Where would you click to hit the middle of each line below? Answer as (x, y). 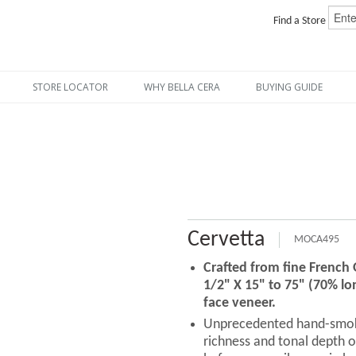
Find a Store (300, 21)
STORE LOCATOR (71, 87)
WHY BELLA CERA (182, 87)
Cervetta (226, 240)
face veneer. (240, 303)
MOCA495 (317, 240)
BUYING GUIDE (290, 87)
